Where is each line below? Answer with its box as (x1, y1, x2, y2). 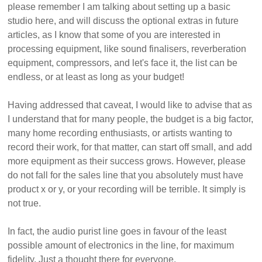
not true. (8, 198, 42, 209)
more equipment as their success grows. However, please (8, 156, 246, 167)
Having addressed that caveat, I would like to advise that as (8, 100, 253, 111)
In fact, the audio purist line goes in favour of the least (8, 226, 227, 237)
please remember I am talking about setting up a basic (8, 2, 231, 12)
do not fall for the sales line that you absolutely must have (8, 170, 244, 181)
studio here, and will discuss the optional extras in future (8, 16, 239, 26)
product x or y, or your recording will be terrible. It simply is (8, 184, 246, 195)
